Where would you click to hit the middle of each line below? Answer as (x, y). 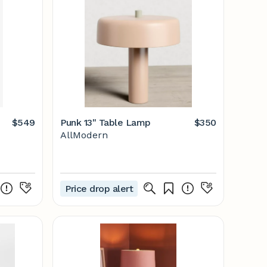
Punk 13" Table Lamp (105, 122)
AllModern (84, 135)
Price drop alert (99, 188)
